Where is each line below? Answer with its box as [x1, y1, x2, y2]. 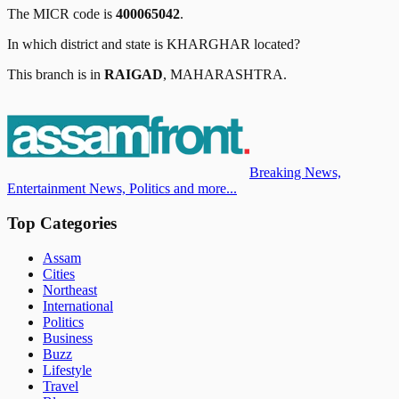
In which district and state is [7, 37, 167, 53]
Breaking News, [249, 165, 341, 181]
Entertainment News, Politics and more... [7, 181, 237, 197]
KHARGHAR [167, 37, 250, 53]
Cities [43, 265, 75, 281]
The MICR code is [7, 6, 116, 22]
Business [43, 330, 93, 346]
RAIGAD [104, 67, 163, 83]
